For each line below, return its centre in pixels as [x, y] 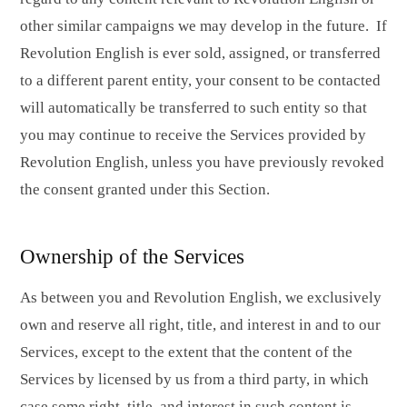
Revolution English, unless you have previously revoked [202, 162]
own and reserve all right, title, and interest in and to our [200, 325]
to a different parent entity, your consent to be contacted [200, 80]
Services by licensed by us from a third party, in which [194, 380]
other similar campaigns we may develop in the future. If [203, 25]
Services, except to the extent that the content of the [186, 352]
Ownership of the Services [132, 256]
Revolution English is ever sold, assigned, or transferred [200, 53]
